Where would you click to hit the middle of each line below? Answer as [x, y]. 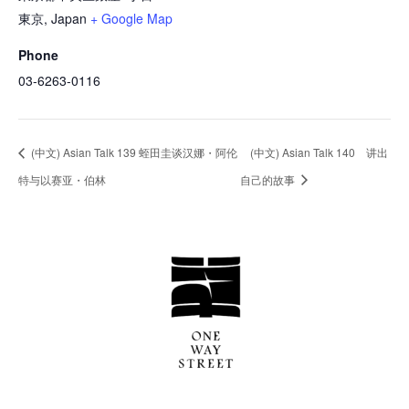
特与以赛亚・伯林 [62, 179]
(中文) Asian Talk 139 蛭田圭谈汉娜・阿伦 [133, 152]
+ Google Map [131, 18]
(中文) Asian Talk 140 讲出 [319, 152]
